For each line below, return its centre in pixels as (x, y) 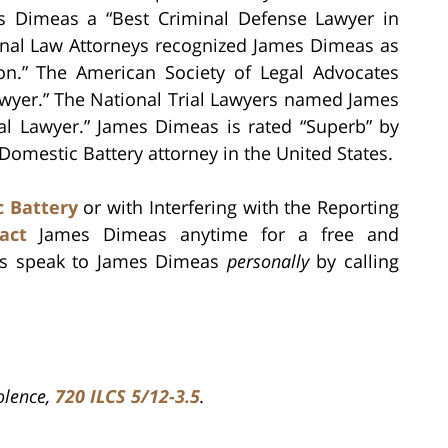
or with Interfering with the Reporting (238, 206)
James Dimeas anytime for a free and (213, 233)
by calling (354, 260)
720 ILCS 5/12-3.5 (127, 395)
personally (267, 260)
